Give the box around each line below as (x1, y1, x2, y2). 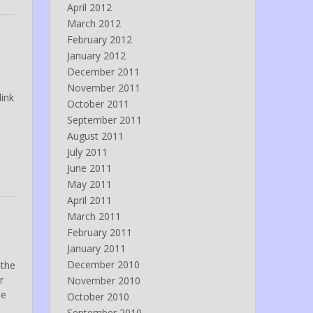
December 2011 (66, 65, 140, 79)
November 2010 (66, 274, 140, 288)
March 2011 (66, 210, 121, 224)
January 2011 (66, 242, 126, 256)
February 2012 (66, 33, 132, 47)
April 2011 (66, 194, 112, 208)
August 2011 (66, 129, 124, 143)
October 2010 (66, 290, 129, 304)
